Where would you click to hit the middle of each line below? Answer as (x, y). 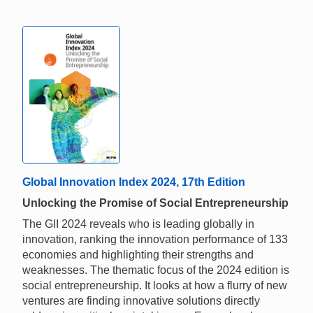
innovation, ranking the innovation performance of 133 (155, 240)
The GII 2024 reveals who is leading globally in (138, 224)
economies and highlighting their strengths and (138, 255)
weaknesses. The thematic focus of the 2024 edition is (156, 270)
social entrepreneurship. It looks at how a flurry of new (155, 286)
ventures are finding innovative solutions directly (141, 301)
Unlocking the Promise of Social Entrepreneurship (155, 203)
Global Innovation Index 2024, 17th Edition (134, 182)
